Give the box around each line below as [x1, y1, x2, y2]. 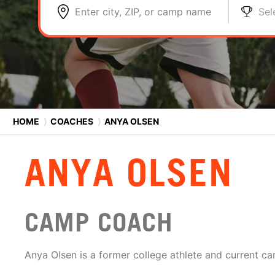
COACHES [50, 115, 93, 126]
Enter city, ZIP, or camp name [75, 6, 211, 18]
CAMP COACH [25, 207, 173, 238]
